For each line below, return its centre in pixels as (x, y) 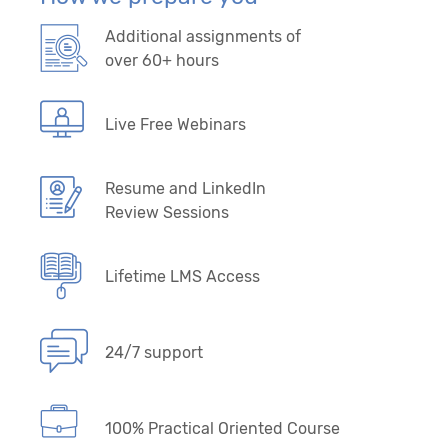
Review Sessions (167, 212)
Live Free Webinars (175, 124)
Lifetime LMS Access (182, 276)
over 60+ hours (162, 60)
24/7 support (154, 352)
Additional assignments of (203, 36)
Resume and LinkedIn (185, 188)
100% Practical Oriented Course (222, 428)
